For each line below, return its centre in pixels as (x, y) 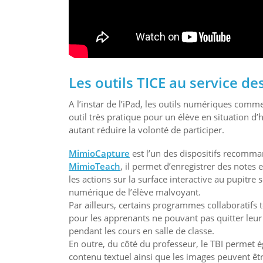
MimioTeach (95, 166)
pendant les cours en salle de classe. (141, 231)
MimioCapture (99, 154)
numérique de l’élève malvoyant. (135, 192)
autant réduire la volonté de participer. (146, 129)
